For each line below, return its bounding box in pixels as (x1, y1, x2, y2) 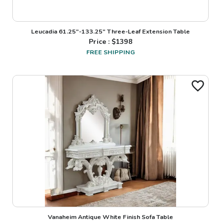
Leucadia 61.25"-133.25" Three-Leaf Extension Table (31, 27, 190, 36)
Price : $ (89, 37, 116, 46)
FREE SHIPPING (86, 47, 135, 56)
